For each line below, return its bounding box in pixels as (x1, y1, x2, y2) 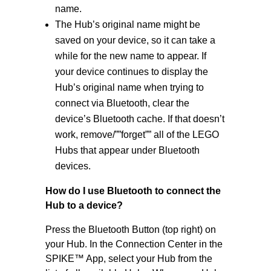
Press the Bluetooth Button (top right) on (45, 224, 216, 235)
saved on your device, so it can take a (54, 35, 215, 45)
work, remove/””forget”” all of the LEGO (54, 129, 219, 140)
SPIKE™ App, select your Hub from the (45, 253, 212, 264)
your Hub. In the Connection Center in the (45, 239, 223, 249)
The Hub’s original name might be (54, 19, 200, 30)
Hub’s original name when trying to (54, 82, 204, 93)
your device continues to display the (54, 67, 208, 77)
